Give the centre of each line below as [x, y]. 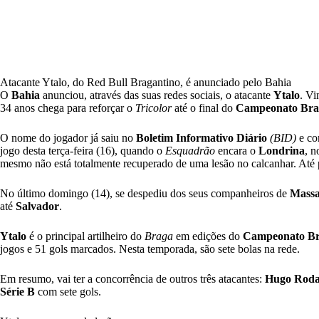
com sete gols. [68, 292]
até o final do [204, 108]
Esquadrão [190, 151]
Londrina [282, 151]
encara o [237, 151]
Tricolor [153, 108]
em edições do [208, 236]
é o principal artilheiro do [85, 236]
